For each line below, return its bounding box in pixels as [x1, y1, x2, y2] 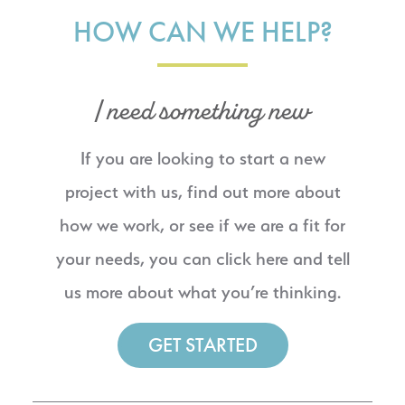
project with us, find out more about [64, 181, 341, 203]
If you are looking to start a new [80, 147, 325, 170]
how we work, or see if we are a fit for [60, 214, 345, 237]
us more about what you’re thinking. [64, 281, 341, 304]
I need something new [95, 92, 310, 131]
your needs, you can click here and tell [55, 248, 350, 270]
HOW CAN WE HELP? [72, 14, 333, 52]
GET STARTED [147, 331, 258, 358]
